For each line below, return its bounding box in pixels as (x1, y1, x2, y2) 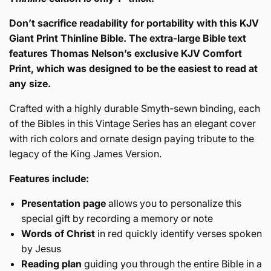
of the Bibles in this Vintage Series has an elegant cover (9, 117, 256, 129)
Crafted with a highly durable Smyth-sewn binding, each (9, 102, 260, 114)
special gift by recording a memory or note (21, 212, 213, 224)
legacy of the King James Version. (9, 147, 162, 160)
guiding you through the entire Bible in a (82, 257, 262, 270)
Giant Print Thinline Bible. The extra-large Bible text (9, 31, 246, 44)
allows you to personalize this (108, 197, 241, 209)
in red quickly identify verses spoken (95, 227, 262, 240)
